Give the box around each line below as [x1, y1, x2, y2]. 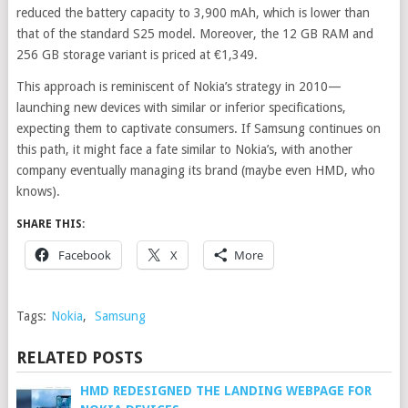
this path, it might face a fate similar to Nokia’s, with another [15, 141, 352, 157]
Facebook [57, 246, 111, 263]
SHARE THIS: [15, 217, 85, 230]
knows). [15, 183, 60, 199]
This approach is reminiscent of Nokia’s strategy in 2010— [15, 78, 342, 94]
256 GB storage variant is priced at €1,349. [15, 46, 258, 62]
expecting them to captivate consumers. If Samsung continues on [15, 120, 381, 136]
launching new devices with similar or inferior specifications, [15, 99, 346, 115]
